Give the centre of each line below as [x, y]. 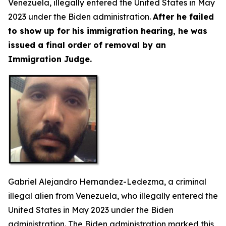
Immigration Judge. [50, 59]
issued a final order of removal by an [87, 45]
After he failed [183, 17]
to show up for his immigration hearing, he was [108, 31]
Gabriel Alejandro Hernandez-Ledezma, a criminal [107, 182]
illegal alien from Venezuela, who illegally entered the [113, 196]
